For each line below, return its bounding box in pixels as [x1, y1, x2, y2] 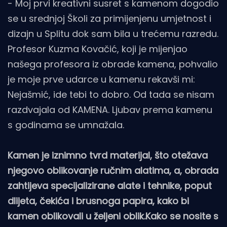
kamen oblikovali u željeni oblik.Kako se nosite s [8, 209, 218, 222]
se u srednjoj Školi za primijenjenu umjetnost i [8, 12, 211, 25]
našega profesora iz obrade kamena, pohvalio [8, 57, 218, 70]
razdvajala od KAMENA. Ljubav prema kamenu [8, 103, 212, 116]
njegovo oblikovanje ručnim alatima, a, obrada [8, 164, 218, 177]
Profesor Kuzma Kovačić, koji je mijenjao [8, 42, 187, 55]
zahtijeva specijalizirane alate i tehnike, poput [8, 179, 212, 192]
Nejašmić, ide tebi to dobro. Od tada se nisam [8, 88, 214, 101]
